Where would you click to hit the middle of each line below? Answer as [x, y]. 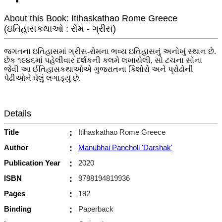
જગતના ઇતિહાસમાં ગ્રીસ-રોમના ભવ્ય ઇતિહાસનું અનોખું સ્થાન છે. [110, 51]
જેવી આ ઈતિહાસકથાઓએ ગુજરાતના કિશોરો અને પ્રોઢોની [99, 69]
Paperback [96, 209]
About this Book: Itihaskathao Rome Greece [91, 18]
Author [16, 147]
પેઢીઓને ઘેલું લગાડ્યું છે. [42, 78]
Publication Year [32, 163]
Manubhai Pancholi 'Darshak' [125, 147]
